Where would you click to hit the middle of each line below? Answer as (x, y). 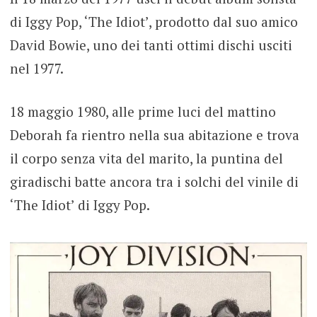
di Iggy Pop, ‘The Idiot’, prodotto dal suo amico (154, 21)
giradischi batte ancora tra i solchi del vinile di (154, 182)
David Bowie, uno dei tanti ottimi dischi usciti (151, 45)
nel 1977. (36, 68)
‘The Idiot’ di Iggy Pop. (80, 205)
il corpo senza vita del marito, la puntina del (146, 158)
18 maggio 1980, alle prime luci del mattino (143, 112)
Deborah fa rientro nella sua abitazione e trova (154, 135)
